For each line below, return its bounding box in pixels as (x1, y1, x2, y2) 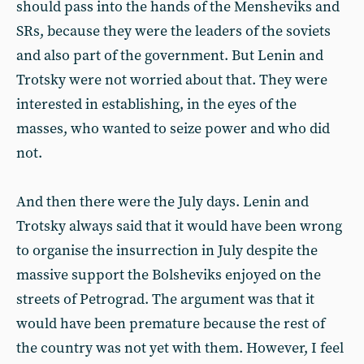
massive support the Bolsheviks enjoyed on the (16, 266, 321, 284)
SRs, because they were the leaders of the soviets (16, 22, 331, 41)
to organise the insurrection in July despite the (16, 241, 318, 260)
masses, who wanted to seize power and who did (16, 119, 330, 138)
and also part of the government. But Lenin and (16, 46, 323, 65)
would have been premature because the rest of (16, 314, 325, 333)
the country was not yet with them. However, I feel (16, 339, 344, 357)
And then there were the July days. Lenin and (16, 193, 309, 211)
